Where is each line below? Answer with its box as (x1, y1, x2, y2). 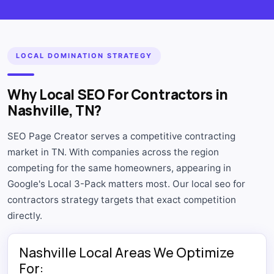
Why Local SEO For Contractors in (7, 84, 228, 104)
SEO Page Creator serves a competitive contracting (7, 130, 235, 142)
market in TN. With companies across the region (7, 146, 219, 158)
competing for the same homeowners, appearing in (7, 161, 231, 174)
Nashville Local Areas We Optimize (19, 243, 234, 262)
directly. (7, 209, 42, 221)
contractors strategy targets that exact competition (7, 193, 236, 206)
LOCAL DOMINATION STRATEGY (16, 51, 152, 60)
